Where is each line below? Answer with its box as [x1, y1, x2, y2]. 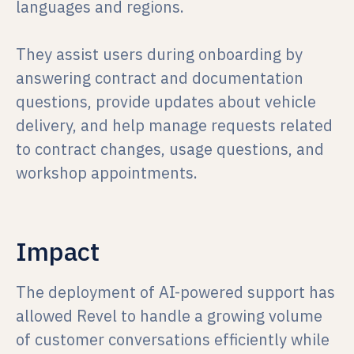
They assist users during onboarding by [16, 43, 303, 65]
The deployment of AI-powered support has [16, 281, 335, 303]
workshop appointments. [16, 162, 198, 183]
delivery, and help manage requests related [16, 115, 333, 136]
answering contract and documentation [16, 67, 303, 88]
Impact [16, 235, 100, 268]
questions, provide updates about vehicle [16, 91, 316, 112]
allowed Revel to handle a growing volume [16, 305, 322, 326]
